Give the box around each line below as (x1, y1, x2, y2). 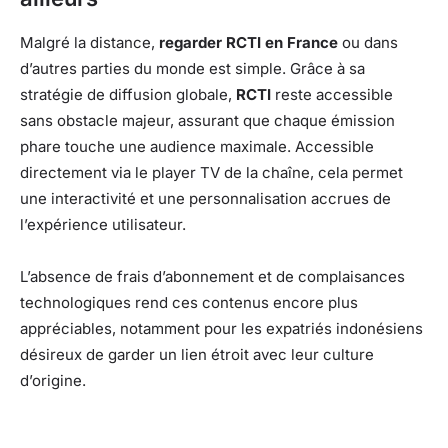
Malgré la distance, (20, 33, 159, 53)
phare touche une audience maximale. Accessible (20, 137, 374, 157)
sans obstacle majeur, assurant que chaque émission (20, 111, 395, 131)
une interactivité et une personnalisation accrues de (20, 189, 391, 209)
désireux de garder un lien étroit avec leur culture (20, 345, 374, 365)
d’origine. (20, 371, 86, 391)
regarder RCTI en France (159, 33, 338, 53)
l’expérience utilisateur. (20, 215, 186, 235)
